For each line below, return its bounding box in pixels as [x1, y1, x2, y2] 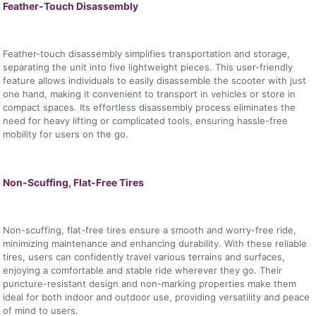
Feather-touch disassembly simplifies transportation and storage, [3, 47, 291, 59]
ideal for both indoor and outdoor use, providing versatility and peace [3, 291, 310, 303]
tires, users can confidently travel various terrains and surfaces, [3, 250, 286, 262]
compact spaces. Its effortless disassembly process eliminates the [3, 101, 296, 113]
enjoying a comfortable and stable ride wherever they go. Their [3, 264, 283, 276]
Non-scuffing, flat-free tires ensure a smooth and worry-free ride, [3, 224, 297, 236]
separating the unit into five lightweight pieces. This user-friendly [3, 61, 293, 73]
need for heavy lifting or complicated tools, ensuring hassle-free [3, 114, 288, 126]
